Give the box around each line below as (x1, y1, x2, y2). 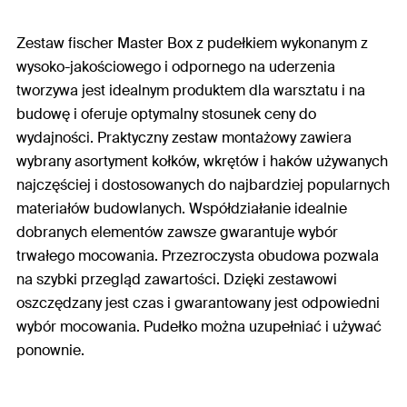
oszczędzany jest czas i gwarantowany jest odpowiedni (16, 293, 380, 313)
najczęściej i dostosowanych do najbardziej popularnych (16, 175, 390, 195)
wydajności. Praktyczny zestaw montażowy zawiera (16, 128, 352, 148)
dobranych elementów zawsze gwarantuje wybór (16, 223, 338, 243)
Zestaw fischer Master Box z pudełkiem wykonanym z (16, 34, 368, 54)
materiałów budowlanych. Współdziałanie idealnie (16, 199, 347, 219)
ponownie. (16, 341, 84, 361)
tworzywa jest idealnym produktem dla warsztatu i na (16, 81, 365, 101)
